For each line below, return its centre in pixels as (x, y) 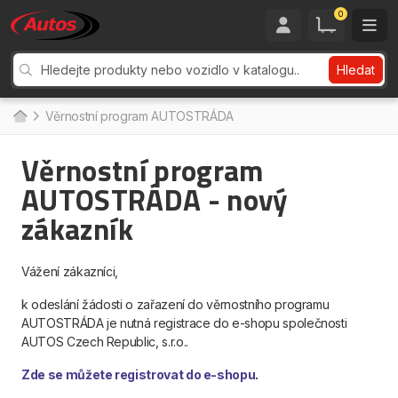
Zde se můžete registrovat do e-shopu (139, 374)
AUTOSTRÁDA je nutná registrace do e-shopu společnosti (184, 323)
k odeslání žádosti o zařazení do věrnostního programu (175, 304)
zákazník (78, 229)
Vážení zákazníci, (70, 271)
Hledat (356, 70)
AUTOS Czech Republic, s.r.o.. (105, 342)
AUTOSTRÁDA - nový (155, 200)
